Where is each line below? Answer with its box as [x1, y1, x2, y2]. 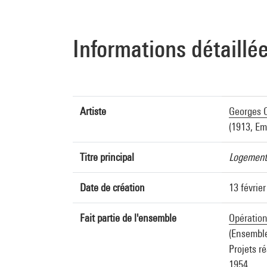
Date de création [80, 181, 145, 194]
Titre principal [80, 151, 134, 163]
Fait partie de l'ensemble [80, 212, 176, 224]
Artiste [80, 105, 106, 117]
